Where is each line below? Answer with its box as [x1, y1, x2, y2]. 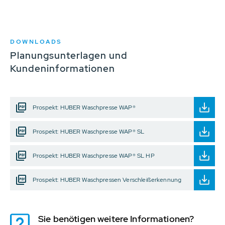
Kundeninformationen [10, 62, 115, 75]
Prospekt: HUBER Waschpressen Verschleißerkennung [33, 175, 182, 184]
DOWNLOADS [10, 37, 62, 46]
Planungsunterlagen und [10, 49, 128, 62]
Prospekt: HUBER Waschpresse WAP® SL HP [33, 151, 155, 160]
